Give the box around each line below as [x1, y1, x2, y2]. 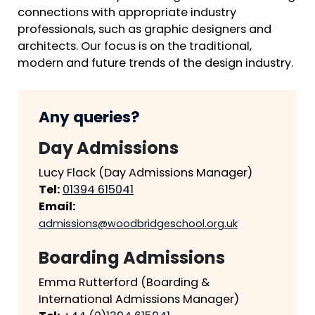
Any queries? [39, 110, 140, 126]
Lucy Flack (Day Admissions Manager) [39, 167, 252, 179]
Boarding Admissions [39, 250, 225, 268]
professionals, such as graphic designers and [18, 25, 271, 37]
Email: [39, 201, 76, 213]
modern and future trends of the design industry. [18, 58, 293, 70]
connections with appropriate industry [18, 8, 236, 20]
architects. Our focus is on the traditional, [18, 41, 252, 53]
